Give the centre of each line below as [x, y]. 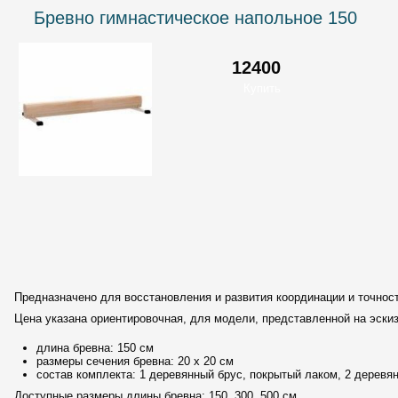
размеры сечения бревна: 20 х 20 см [135, 362]
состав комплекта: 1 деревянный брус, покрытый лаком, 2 [195, 375]
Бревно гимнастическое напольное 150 [195, 18]
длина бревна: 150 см [95, 348]
